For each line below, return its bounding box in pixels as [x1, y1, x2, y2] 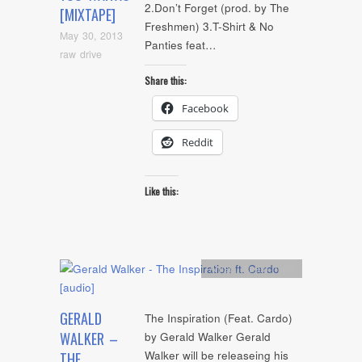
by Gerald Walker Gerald [145, 328, 271, 344]
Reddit [182, 135, 213, 150]
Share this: [145, 74, 187, 88]
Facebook [182, 101, 229, 116]
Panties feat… [145, 36, 217, 53]
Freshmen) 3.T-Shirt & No [145, 18, 274, 34]
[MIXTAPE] [60, 3, 116, 25]
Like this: [145, 183, 179, 198]
